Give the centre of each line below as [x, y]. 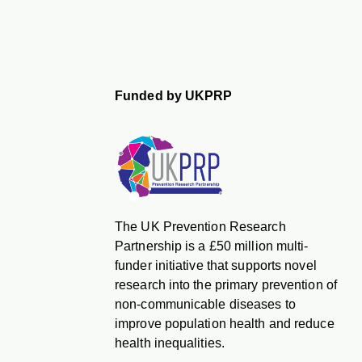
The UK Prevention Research [200, 226]
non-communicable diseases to [205, 304]
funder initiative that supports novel [216, 265]
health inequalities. [170, 343]
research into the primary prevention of [226, 284]
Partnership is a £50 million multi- [212, 246]
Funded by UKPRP [174, 95]
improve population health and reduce [225, 323]
